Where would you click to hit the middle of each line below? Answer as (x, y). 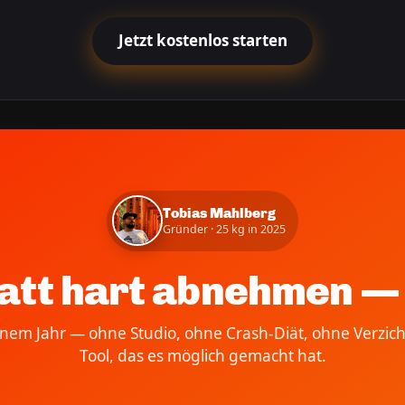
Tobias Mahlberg (219, 213)
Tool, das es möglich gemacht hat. (202, 355)
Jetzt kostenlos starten (202, 41)
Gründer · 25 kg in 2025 (224, 230)
